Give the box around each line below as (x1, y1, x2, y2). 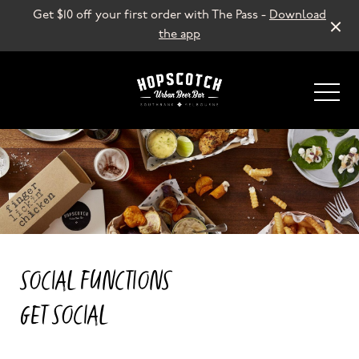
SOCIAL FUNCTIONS (19, 268, 170, 297)
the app (159, 29, 200, 41)
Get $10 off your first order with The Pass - (33, 10, 269, 22)
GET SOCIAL (19, 302, 107, 332)
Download (269, 10, 326, 22)
